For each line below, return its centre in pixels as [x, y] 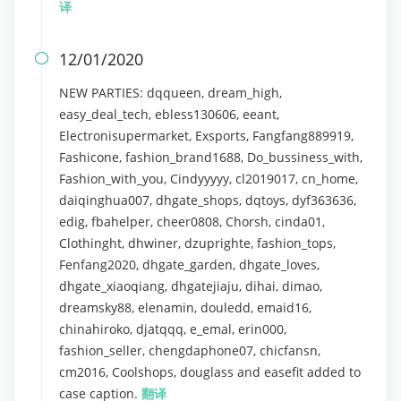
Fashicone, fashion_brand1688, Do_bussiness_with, [211, 157]
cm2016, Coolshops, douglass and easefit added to [210, 372]
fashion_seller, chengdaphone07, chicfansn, [190, 350]
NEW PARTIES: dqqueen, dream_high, [171, 93]
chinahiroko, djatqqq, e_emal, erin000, [173, 329]
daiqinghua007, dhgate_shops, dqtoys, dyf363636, [208, 200]
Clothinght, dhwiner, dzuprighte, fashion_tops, [197, 243]
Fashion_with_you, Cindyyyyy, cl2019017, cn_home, [209, 179]
